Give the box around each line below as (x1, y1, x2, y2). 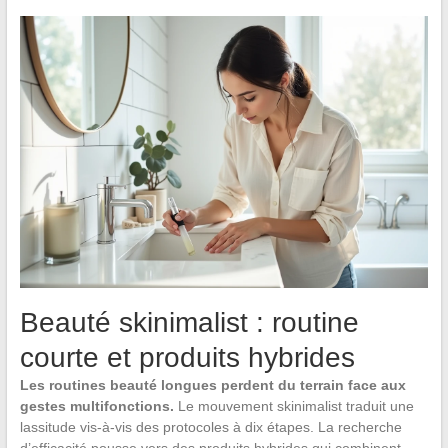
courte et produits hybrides (19, 342, 355, 374)
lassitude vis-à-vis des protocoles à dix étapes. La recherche (19, 419, 402, 436)
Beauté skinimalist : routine (19, 307, 359, 339)
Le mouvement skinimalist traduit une (173, 398, 414, 415)
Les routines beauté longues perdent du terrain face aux (19, 377, 406, 394)
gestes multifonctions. (19, 398, 174, 415)
